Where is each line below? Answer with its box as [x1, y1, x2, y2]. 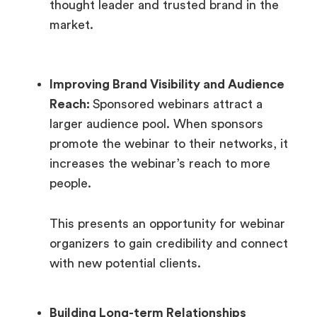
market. [50, 18, 97, 32]
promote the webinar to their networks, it [50, 137, 288, 151]
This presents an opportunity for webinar [50, 217, 285, 230]
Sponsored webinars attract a [93, 98, 263, 111]
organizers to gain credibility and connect [50, 236, 288, 250]
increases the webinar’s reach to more [50, 157, 270, 171]
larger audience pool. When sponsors [50, 117, 263, 131]
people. [50, 177, 95, 190]
